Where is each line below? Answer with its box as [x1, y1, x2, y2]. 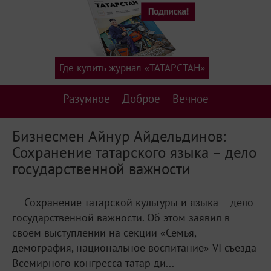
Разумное [62, 91, 110, 106]
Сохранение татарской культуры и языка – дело [24, 195, 253, 210]
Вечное [172, 91, 209, 106]
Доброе [122, 91, 160, 106]
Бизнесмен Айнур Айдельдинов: [12, 126, 226, 146]
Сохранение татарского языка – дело [12, 142, 256, 163]
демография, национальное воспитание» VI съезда [12, 241, 256, 255]
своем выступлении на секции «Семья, [12, 226, 196, 240]
